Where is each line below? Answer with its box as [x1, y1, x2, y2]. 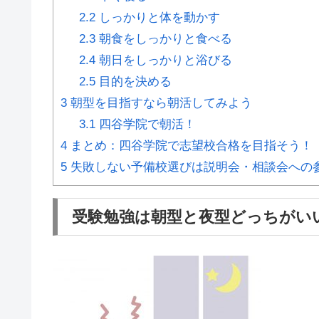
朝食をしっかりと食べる [95, 32, 232, 46]
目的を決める [95, 75, 172, 89]
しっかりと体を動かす [95, 11, 220, 25]
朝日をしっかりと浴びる [95, 53, 232, 68]
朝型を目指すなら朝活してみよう [67, 96, 252, 110]
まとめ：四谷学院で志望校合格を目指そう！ [67, 139, 313, 153]
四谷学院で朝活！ [95, 117, 196, 132]
